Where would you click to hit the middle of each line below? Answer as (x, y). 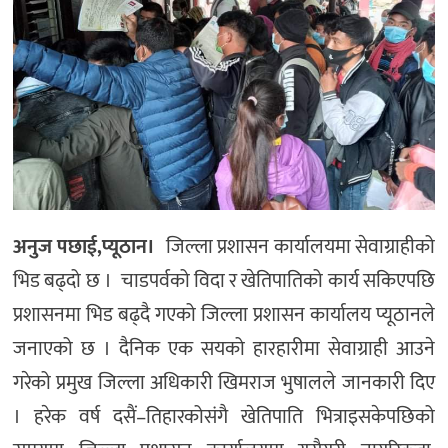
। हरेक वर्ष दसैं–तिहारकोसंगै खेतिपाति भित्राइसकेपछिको (224, 417)
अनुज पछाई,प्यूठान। (89, 247)
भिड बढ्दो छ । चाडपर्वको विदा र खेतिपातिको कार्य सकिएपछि (224, 281)
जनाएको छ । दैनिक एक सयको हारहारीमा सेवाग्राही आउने (224, 349)
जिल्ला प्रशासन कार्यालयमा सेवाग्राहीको (300, 247)
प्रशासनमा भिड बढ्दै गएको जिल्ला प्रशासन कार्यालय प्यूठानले (224, 315)
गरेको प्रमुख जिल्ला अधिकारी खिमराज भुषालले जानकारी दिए (224, 383)
